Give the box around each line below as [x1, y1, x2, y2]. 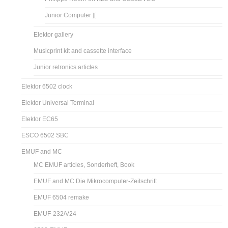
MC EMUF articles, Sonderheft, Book [34, 161, 135, 168]
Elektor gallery [34, 31, 74, 38]
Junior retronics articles [34, 63, 98, 71]
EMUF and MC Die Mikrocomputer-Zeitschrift [34, 177, 157, 185]
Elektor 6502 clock [21, 82, 73, 90]
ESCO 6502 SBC [21, 131, 69, 139]
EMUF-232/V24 [34, 210, 77, 217]
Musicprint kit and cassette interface [34, 47, 132, 54]
